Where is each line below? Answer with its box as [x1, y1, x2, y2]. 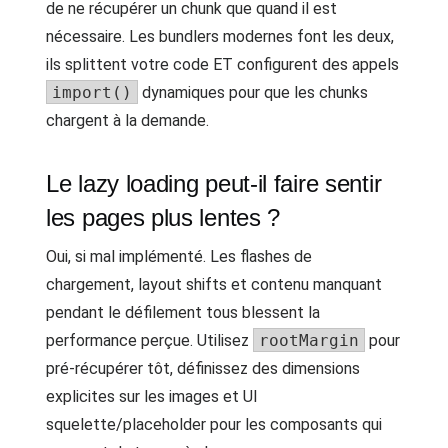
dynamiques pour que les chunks [138, 83, 368, 102]
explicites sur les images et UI [46, 387, 258, 406]
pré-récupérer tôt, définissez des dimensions [46, 359, 360, 378]
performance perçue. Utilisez [46, 331, 253, 350]
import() [52, 83, 132, 102]
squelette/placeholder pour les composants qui [46, 415, 382, 434]
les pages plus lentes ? [46, 204, 281, 231]
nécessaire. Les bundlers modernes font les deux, [46, 27, 394, 46]
